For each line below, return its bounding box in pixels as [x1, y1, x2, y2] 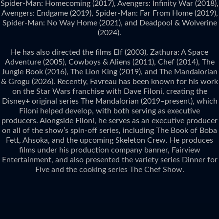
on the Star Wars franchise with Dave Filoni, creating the [12, 87, 207, 95]
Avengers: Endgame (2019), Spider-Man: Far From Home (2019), [1, 9, 218, 17]
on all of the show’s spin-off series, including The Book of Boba [2, 126, 217, 134]
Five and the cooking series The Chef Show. [35, 165, 184, 174]
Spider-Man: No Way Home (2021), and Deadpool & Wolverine [2, 19, 217, 27]
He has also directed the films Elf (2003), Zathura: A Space [11, 48, 208, 56]
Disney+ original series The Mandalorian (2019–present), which [1, 97, 218, 105]
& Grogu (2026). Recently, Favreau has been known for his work [1, 77, 218, 86]
